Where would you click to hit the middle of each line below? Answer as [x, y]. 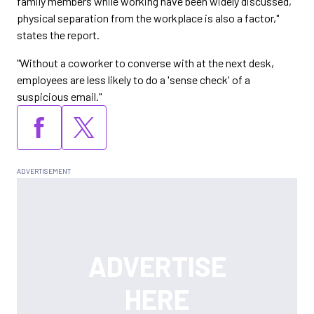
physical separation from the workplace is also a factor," [148, 18]
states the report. [58, 35]
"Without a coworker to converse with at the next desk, [145, 63]
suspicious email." [59, 96]
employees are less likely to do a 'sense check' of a [134, 80]
